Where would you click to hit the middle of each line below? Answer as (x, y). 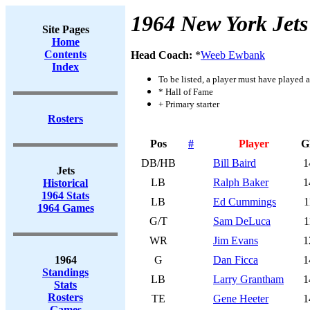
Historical (65, 183)
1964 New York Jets (219, 24)
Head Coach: (163, 55)
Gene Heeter (241, 299)
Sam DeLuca (242, 221)
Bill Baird (235, 163)
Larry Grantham (248, 279)
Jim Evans (236, 240)
